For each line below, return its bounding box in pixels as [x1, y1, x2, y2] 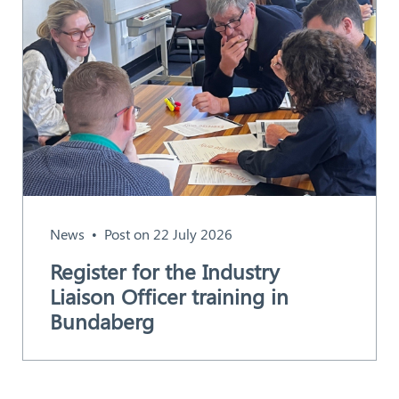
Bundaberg [49, 305, 154, 335]
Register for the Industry [49, 256, 280, 285]
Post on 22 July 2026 [103, 224, 232, 244]
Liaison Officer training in [49, 281, 289, 310]
